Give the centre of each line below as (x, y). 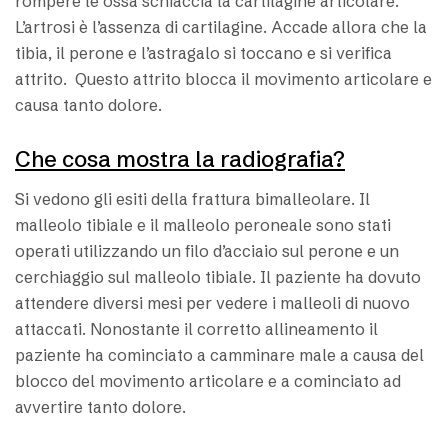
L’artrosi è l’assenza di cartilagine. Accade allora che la (221, 27)
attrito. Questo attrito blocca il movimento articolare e (223, 79)
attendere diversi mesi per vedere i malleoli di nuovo (212, 303)
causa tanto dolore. (88, 105)
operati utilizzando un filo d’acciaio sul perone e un (207, 251)
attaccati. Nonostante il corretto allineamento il (196, 329)
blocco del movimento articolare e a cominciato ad (208, 381)
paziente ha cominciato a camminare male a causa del (219, 355)
